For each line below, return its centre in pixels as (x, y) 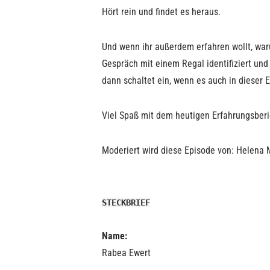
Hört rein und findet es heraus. (162, 12)
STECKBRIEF (126, 202)
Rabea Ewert (126, 253)
